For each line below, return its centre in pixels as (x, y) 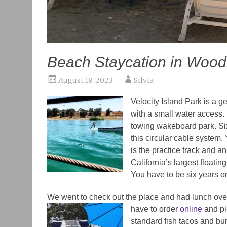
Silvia (144, 80)
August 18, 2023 (85, 80)
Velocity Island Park (166, 102)
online (191, 209)
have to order (155, 209)
